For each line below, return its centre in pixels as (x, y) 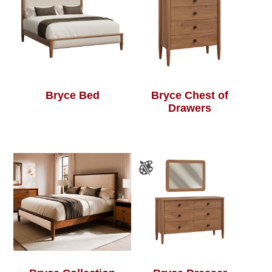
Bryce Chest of (190, 96)
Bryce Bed (72, 96)
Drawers (190, 108)
